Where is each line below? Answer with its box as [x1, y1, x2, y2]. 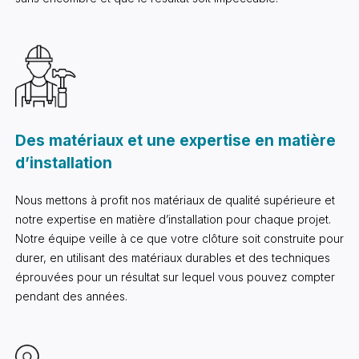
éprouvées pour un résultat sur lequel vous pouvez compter [14, 270, 335, 284]
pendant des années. [14, 289, 127, 303]
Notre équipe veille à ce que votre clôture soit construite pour [14, 232, 344, 245]
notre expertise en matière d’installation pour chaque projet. [14, 212, 331, 226]
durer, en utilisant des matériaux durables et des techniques [14, 251, 330, 264]
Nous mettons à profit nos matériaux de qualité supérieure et [14, 193, 335, 207]
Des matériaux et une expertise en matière [14, 131, 336, 150]
